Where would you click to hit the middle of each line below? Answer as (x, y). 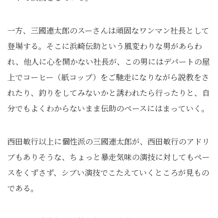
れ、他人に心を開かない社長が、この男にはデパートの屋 (109, 62)
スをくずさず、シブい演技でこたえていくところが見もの (108, 173)
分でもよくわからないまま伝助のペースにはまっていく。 (108, 108)
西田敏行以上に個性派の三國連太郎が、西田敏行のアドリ (109, 141)
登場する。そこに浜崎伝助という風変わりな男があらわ (105, 46)
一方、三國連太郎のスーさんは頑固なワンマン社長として (108, 30)
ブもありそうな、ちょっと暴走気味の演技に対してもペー (109, 157)
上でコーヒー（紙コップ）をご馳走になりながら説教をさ (108, 77)
